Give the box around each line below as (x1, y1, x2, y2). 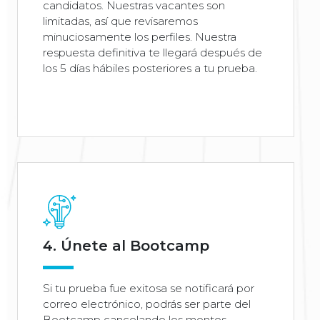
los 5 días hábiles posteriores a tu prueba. (43, 61, 257, 75)
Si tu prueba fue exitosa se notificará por (43, 281, 254, 295)
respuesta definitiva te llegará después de (43, 45, 262, 59)
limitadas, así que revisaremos (43, 14, 198, 28)
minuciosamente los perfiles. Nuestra (43, 29, 236, 44)
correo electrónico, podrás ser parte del (43, 296, 251, 311)
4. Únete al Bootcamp (43, 236, 209, 254)
